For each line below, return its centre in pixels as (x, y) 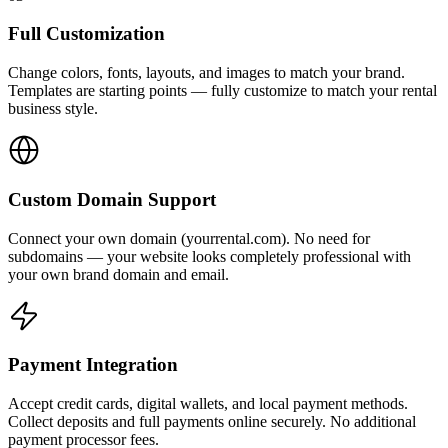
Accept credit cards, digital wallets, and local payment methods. (208, 404)
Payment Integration (93, 365)
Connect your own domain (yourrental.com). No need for (189, 238)
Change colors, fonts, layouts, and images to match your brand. (206, 73)
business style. (53, 109)
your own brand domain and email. (118, 274)
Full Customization (86, 34)
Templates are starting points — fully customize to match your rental (222, 91)
